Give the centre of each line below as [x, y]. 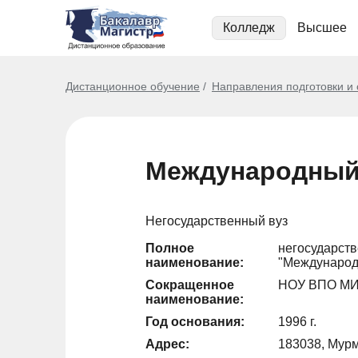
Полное [170, 248]
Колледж [249, 28]
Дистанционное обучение [133, 86]
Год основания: [195, 322]
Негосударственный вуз [217, 221]
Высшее [322, 28]
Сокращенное [190, 285]
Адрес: [167, 344]
